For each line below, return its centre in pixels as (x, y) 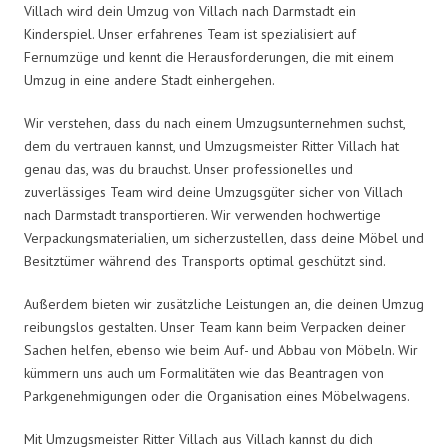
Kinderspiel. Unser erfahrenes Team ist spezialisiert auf (190, 33)
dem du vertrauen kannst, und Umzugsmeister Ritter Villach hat (211, 145)
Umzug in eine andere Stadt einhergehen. (149, 79)
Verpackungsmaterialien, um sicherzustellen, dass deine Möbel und (224, 237)
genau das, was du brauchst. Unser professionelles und (188, 168)
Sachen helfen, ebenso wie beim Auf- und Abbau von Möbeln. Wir (221, 349)
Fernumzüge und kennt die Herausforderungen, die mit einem (209, 56)
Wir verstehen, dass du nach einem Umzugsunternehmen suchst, (214, 122)
